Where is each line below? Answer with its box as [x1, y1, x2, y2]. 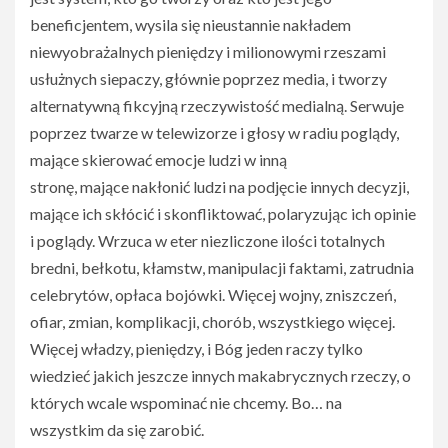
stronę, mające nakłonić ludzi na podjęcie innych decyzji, [30, 177, 409, 196]
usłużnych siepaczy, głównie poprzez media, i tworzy [30, 69, 387, 88]
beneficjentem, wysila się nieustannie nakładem [30, 15, 351, 34]
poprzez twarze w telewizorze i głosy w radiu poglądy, [30, 123, 399, 142]
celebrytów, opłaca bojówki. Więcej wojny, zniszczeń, [30, 285, 396, 304]
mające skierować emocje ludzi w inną [30, 150, 287, 169]
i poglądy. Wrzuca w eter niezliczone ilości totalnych [30, 231, 385, 250]
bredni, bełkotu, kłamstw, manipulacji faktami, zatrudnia [30, 258, 414, 277]
